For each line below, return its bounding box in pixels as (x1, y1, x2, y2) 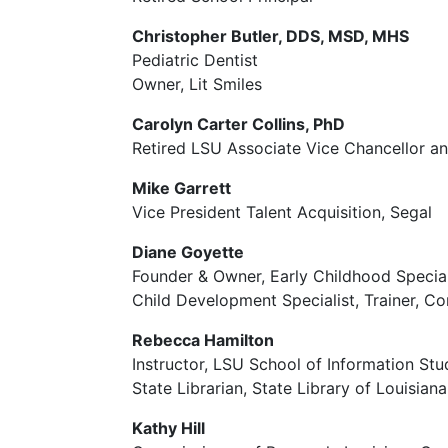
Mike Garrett (132, 178, 231, 198)
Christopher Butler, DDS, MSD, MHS (132, 26, 409, 46)
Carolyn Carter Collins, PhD (132, 114, 345, 134)
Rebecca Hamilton (132, 330, 274, 350)
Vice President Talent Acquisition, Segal (132, 202, 432, 222)
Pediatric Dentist (132, 50, 258, 70)
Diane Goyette (132, 242, 244, 262)
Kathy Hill (132, 418, 205, 438)
